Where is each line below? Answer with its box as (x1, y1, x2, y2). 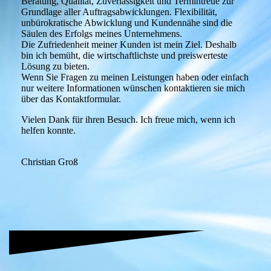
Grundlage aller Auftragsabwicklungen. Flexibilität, (21, 7, 217, 18)
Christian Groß (21, 157, 78, 168)
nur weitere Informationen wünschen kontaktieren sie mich (21, 83, 245, 94)
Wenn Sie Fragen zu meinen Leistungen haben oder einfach (21, 72, 249, 83)
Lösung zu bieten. (21, 61, 90, 72)
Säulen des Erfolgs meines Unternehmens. (21, 28, 182, 39)
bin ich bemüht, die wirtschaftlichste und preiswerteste (21, 50, 227, 61)
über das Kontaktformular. (21, 94, 121, 105)
